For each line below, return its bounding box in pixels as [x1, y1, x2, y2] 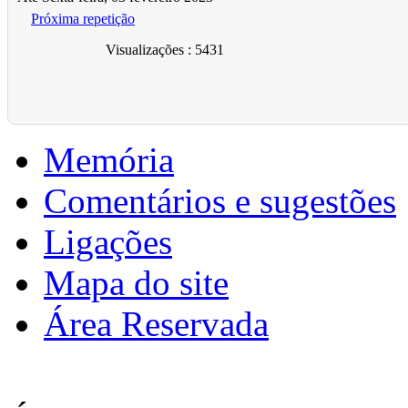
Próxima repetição [31, 10, 135, 26]
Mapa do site [44, 262, 229, 302]
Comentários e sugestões [44, 180, 396, 220]
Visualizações [105, 41, 184, 57]
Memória [44, 139, 174, 179]
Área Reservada [44, 303, 269, 343]
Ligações [44, 221, 172, 261]
